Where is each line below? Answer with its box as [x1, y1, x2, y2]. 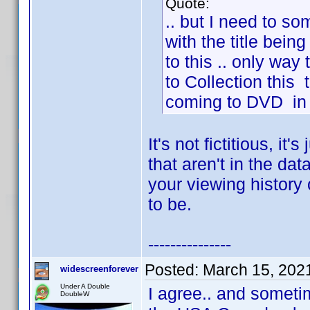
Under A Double [60, 282, 110, 290]
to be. [148, 194, 192, 214]
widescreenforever [60, 264, 138, 274]
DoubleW [60, 290, 89, 298]
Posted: [145, 261, 203, 279]
